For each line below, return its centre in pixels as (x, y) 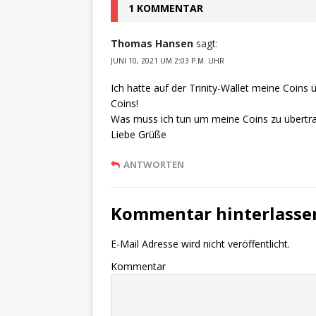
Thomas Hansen (152, 43)
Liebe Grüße (139, 134)
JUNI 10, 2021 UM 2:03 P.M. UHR (168, 60)
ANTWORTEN (154, 164)
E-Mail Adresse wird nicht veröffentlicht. (200, 243)
